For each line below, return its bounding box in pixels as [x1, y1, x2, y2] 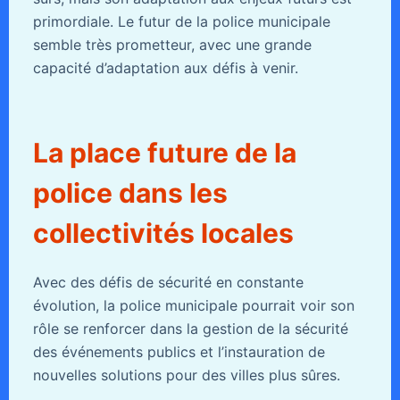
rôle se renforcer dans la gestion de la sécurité [32, 319, 348, 337]
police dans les [32, 176, 228, 209]
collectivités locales [32, 216, 294, 249]
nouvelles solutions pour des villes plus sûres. [32, 365, 340, 384]
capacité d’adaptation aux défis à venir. [32, 58, 298, 77]
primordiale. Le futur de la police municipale [32, 12, 330, 30]
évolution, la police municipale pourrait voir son [32, 296, 354, 314]
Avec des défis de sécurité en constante [32, 272, 304, 291]
